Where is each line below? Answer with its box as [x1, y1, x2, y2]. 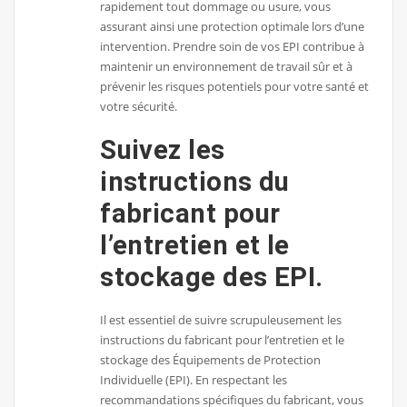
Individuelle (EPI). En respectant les [100, 372, 288, 389]
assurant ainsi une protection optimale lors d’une [100, 17, 365, 35]
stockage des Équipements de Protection [100, 352, 322, 369]
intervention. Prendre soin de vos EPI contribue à [100, 37, 365, 55]
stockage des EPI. [100, 261, 323, 293]
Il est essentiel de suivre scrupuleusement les [100, 312, 342, 329]
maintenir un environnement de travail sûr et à [100, 57, 353, 74]
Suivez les [100, 134, 225, 165]
